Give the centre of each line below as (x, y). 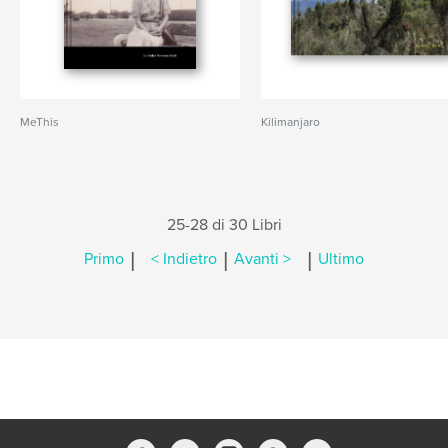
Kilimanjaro (291, 122)
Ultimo (341, 259)
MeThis (39, 122)
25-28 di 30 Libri (224, 225)
